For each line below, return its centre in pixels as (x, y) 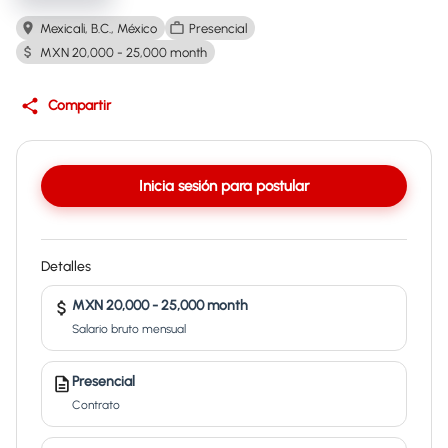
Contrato (96, 405)
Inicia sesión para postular (224, 186)
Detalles (66, 266)
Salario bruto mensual (129, 329)
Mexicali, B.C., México (98, 28)
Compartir (79, 105)
